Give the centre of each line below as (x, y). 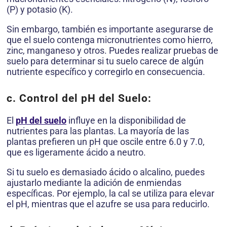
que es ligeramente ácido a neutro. (76, 153)
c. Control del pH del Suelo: (79, 99)
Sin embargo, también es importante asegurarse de (110, 29)
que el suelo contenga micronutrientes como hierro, (110, 40)
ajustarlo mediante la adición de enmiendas (94, 183)
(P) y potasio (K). (40, 10)
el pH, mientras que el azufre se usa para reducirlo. (108, 204)
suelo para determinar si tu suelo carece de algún (105, 61)
